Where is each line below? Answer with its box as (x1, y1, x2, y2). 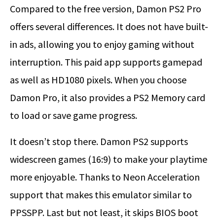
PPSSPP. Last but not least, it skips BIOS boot (10, 206, 198, 219)
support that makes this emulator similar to (10, 188, 192, 201)
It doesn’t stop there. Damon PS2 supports (10, 135, 188, 148)
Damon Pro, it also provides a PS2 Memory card (10, 91, 205, 104)
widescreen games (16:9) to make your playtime (10, 153, 207, 166)
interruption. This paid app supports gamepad (10, 56, 202, 69)
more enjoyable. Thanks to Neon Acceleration (10, 171, 200, 184)
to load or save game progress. (10, 109, 137, 122)
